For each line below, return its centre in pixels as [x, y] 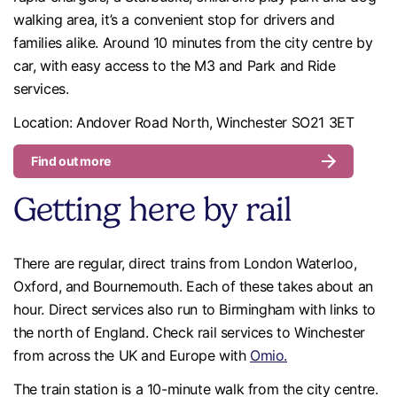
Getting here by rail [152, 209]
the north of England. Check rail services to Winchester [190, 332]
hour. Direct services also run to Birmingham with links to [195, 309]
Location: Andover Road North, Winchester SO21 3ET [184, 122]
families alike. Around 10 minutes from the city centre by [193, 43]
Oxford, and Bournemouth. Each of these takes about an [193, 286]
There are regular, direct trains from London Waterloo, [185, 263]
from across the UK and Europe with [132, 355]
